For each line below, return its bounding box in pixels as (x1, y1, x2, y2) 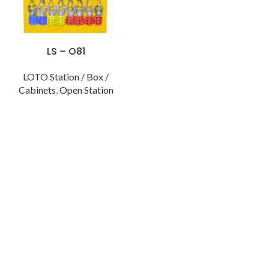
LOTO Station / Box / (23, 71, 109, 83)
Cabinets (18, 84, 56, 96)
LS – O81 (46, 44, 85, 59)
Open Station (59, 84, 113, 96)
